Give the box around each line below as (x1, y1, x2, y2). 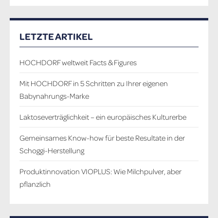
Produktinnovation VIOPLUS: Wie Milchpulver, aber (19, 166, 182, 176)
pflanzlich (19, 179, 51, 189)
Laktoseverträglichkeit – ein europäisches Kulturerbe (19, 111, 186, 122)
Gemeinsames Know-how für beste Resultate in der (19, 132, 185, 143)
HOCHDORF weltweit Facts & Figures (19, 57, 137, 67)
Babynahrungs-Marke (19, 91, 89, 101)
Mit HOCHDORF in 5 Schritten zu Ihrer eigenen (19, 78, 168, 88)
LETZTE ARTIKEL (19, 29, 93, 42)
